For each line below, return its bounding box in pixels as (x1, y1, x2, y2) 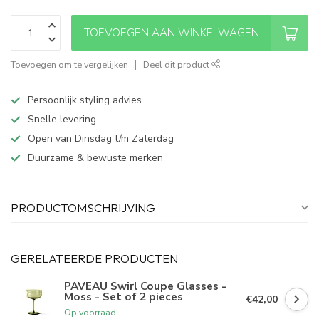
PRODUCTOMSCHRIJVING (11, 200, 155, 215)
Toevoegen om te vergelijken (11, 58, 128, 70)
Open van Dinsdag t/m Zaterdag (28, 132, 174, 145)
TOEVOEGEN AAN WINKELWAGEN (83, 25, 259, 40)
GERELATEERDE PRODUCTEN (11, 251, 178, 266)
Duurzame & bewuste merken (28, 151, 163, 164)
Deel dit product (143, 58, 211, 70)
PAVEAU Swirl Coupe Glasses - (64, 278, 226, 293)
